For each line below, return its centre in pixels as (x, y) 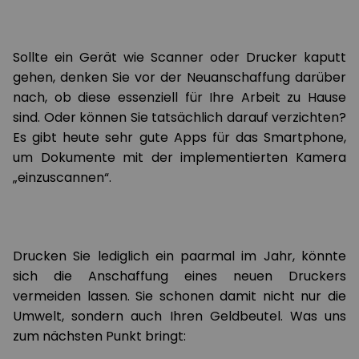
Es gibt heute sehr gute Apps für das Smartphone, (179, 137)
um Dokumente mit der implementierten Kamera (179, 157)
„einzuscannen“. (64, 177)
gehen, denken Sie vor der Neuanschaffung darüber (179, 77)
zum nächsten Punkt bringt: (99, 336)
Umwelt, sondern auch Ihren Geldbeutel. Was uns (179, 316)
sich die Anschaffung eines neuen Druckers (179, 276)
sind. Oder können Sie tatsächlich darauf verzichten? (179, 117)
